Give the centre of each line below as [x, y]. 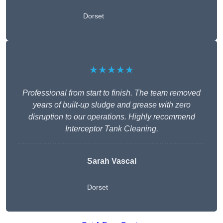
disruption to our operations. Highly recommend [111, 117]
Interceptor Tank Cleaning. [111, 129]
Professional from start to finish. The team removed [111, 93]
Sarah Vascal [111, 161]
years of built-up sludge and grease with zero [111, 105]
